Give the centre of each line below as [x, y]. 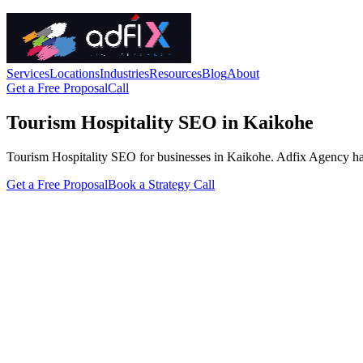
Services [28, 73]
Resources [175, 73]
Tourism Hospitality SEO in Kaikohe [160, 122]
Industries [124, 73]
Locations [75, 73]
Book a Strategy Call [161, 184]
